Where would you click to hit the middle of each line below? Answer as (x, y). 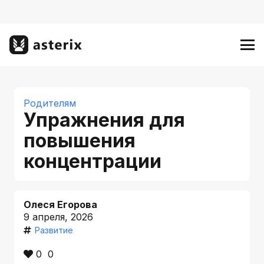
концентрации (95, 161)
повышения (80, 141)
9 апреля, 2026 (58, 217)
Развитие (54, 230)
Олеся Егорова (60, 204)
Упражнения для (104, 120)
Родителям (50, 103)
